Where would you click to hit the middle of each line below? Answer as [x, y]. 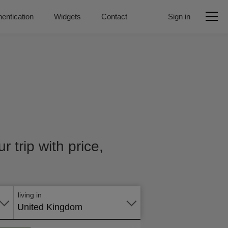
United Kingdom [50, 207]
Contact [114, 17]
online [144, 177]
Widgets [67, 17]
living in [30, 195]
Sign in [179, 17]
